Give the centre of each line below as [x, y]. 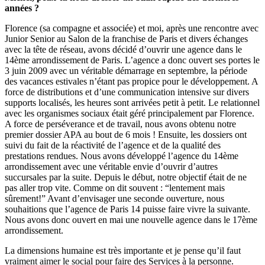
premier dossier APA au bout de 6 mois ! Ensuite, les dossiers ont [126, 135]
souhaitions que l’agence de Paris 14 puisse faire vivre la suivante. [127, 209]
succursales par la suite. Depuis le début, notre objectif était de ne [126, 177]
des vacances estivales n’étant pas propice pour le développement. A [131, 82]
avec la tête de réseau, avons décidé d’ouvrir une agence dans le [123, 50]
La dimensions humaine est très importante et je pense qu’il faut [123, 251]
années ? [22, 8]
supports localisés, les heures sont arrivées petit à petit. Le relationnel [132, 103]
